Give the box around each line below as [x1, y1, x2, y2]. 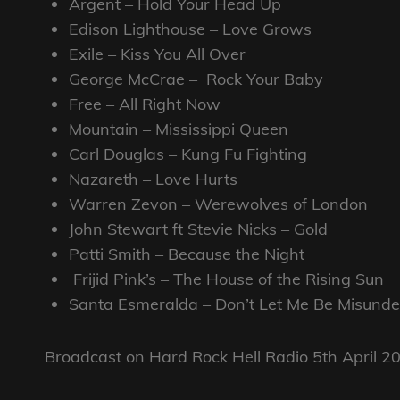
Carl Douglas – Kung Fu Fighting [69, 143, 307, 164]
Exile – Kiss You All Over [69, 43, 246, 64]
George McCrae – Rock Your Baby [69, 68, 323, 89]
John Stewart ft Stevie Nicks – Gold [69, 218, 328, 239]
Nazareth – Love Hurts [69, 168, 237, 189]
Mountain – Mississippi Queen [69, 118, 288, 139]
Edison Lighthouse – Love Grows [69, 18, 316, 39]
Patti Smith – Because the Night [69, 243, 304, 264]
